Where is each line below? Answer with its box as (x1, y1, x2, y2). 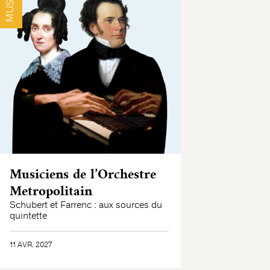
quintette (9, 210, 47, 222)
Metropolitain (9, 184, 92, 199)
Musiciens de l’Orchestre (9, 167, 156, 182)
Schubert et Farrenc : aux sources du (9, 199, 162, 211)
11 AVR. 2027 (9, 240, 52, 250)
